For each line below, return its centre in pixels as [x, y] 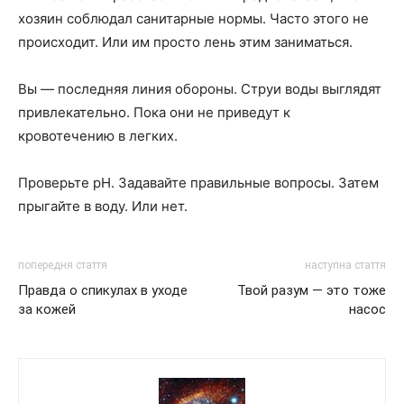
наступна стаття [345, 265]
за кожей [47, 309]
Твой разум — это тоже [312, 290]
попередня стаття [63, 265]
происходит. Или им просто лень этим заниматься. [185, 42]
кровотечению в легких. [98, 136]
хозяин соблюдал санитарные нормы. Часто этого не [193, 18]
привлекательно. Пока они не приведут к [154, 112]
